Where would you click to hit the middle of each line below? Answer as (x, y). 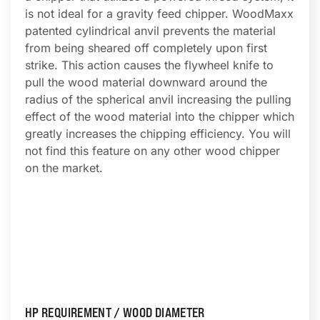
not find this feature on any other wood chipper (152, 151)
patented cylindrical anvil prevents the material (150, 31)
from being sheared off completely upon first (146, 48)
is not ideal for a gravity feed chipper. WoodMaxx (159, 14)
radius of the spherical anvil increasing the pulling (158, 99)
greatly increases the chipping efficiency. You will (158, 134)
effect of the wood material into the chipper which (160, 116)
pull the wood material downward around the (146, 82)
